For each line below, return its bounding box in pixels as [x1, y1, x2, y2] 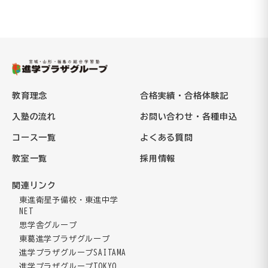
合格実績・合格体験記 [140, 92, 229, 100]
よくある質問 [140, 133, 193, 142]
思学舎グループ [19, 221, 77, 230]
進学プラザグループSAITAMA [19, 249, 126, 257]
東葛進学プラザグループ [19, 235, 110, 243]
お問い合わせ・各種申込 [140, 112, 237, 121]
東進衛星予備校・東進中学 [19, 196, 118, 205]
